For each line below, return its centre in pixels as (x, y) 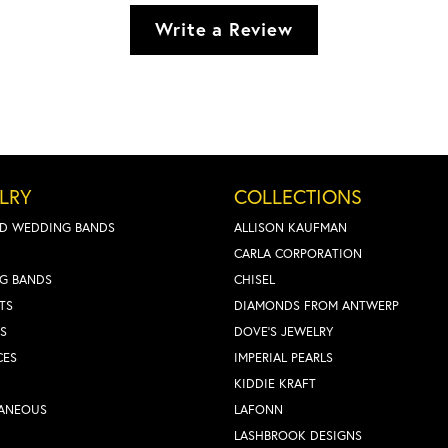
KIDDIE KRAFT (275, 383)
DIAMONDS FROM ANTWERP (316, 305)
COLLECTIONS (298, 196)
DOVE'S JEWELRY (283, 331)
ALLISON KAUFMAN (290, 227)
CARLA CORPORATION (298, 253)
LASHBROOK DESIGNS (298, 435)
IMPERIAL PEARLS (283, 357)
